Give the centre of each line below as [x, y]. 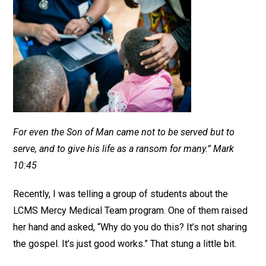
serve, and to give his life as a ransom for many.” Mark [124, 149]
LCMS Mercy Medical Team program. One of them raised [131, 210]
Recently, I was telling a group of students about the [121, 194]
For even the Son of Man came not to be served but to [124, 132]
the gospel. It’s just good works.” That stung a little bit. [125, 244]
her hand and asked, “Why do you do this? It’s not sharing [130, 227]
